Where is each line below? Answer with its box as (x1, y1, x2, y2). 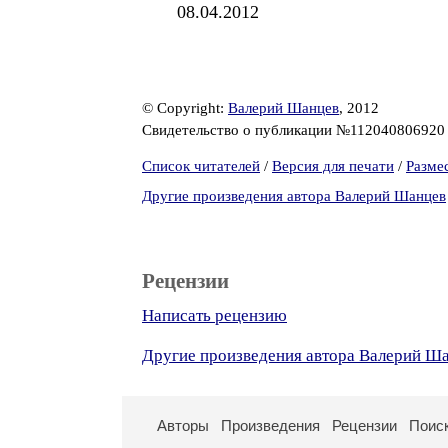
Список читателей (142, 158, 260, 174)
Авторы (157, 417, 209, 434)
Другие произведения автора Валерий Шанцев (142, 188, 446, 204)
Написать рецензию (142, 306, 287, 325)
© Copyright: (142, 100, 228, 116)
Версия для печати (272, 158, 394, 174)
